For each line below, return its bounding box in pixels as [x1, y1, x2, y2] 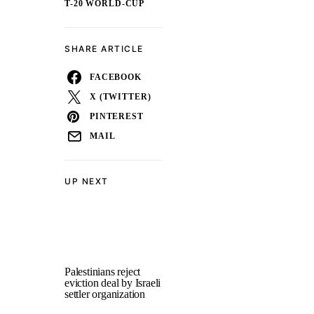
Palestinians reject [64, 266, 141, 278]
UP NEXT [64, 176, 109, 186]
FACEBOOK [90, 72, 142, 82]
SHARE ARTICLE [64, 43, 144, 54]
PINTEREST [90, 111, 144, 121]
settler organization [64, 288, 146, 300]
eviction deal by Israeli [64, 277, 161, 289]
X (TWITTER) [90, 92, 151, 102]
